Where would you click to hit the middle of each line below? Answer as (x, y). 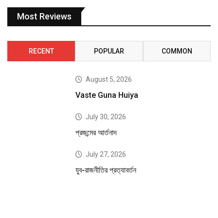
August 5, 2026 (109, 80)
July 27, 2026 (106, 154)
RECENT (41, 51)
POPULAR (109, 51)
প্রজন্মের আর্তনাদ (96, 133)
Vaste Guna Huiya (107, 95)
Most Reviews (44, 17)
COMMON (177, 51)
